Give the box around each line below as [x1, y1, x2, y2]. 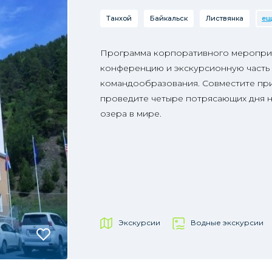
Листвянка [205, 14, 243, 22]
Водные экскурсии [190, 218, 263, 227]
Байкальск [149, 14, 188, 22]
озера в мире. [100, 108, 161, 119]
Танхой [106, 14, 132, 22]
